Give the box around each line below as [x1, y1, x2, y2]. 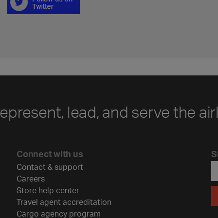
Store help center [17, 185, 79, 195]
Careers [17, 173, 45, 183]
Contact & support [17, 162, 83, 172]
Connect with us [17, 148, 83, 159]
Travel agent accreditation [17, 197, 111, 207]
